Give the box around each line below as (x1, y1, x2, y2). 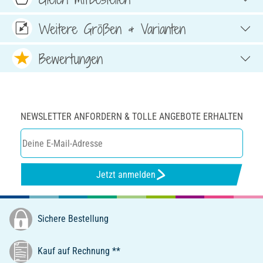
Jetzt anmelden (96, 168, 156, 180)
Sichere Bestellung (35, 213, 109, 224)
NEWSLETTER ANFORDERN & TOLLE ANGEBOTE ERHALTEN (20, 111, 243, 123)
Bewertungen (39, 49, 103, 68)
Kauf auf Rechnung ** (35, 245, 120, 257)
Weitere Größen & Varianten (39, 19, 186, 38)
